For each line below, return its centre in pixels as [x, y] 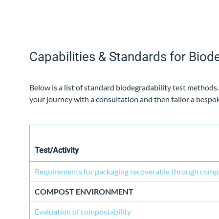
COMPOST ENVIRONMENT [84, 192]
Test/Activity [57, 151]
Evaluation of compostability [83, 212]
